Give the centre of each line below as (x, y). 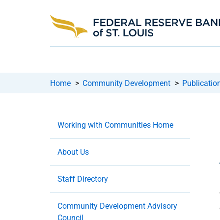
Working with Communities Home (115, 125)
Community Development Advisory (117, 206)
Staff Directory (83, 179)
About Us (73, 152)
